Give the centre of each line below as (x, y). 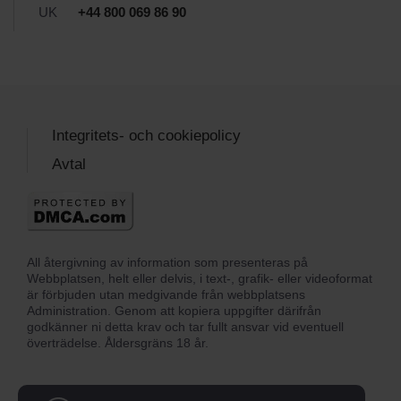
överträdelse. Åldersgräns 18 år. (118, 342)
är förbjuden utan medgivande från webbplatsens (166, 294)
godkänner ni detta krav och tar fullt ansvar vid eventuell (185, 326)
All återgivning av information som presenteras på (167, 262)
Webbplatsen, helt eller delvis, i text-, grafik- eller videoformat (200, 278)
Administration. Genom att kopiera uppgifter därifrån (174, 310)
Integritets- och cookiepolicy (146, 135)
